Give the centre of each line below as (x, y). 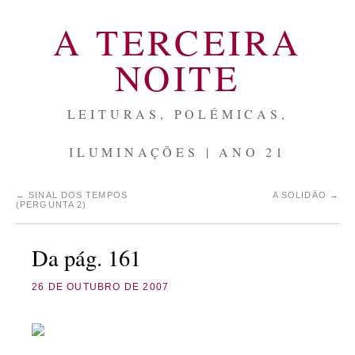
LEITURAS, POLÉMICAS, (177, 114)
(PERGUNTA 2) (52, 204)
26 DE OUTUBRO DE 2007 (101, 287)
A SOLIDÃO (301, 195)
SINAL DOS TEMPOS (76, 195)
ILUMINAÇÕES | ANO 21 (177, 152)
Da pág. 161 (86, 258)
